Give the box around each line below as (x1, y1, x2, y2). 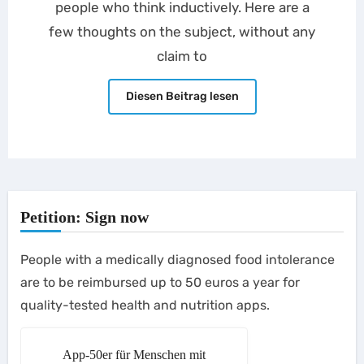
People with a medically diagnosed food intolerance (19, 252, 335, 267)
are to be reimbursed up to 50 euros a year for (19, 275, 300, 290)
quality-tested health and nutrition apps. (19, 297, 270, 313)
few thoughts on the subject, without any (49, 24, 315, 40)
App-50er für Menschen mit (62, 348, 206, 362)
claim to (157, 48, 207, 64)
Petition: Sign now (19, 208, 149, 226)
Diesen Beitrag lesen (125, 89, 239, 103)
